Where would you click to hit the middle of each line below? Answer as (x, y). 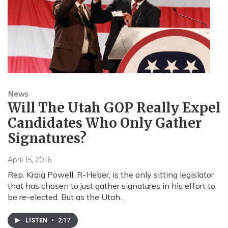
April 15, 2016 (30, 160)
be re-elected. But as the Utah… (67, 197)
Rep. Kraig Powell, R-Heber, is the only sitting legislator (111, 175)
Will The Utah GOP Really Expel (114, 108)
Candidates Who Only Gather (105, 123)
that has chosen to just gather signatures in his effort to (111, 186)
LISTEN (37, 221)
